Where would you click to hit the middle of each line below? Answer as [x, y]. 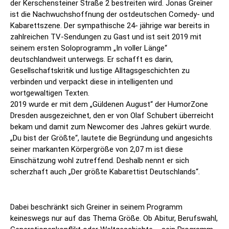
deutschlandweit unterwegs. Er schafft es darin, [91, 60]
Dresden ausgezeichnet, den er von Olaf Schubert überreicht [112, 116]
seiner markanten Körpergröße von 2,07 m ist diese [97, 150]
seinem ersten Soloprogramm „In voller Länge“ [89, 48]
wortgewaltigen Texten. [50, 93]
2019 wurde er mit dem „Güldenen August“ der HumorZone [109, 105]
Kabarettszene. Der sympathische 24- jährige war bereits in [110, 26]
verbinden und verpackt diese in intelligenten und [91, 82]
